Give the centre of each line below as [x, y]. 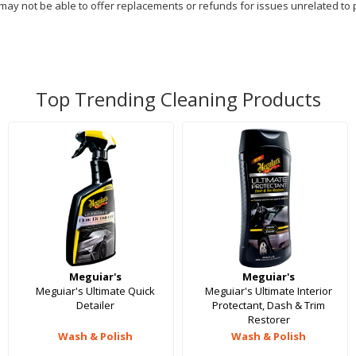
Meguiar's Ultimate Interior [269, 291]
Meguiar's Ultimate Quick [95, 291]
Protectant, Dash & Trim [269, 306]
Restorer [269, 320]
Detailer [95, 306]
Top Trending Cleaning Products [178, 99]
